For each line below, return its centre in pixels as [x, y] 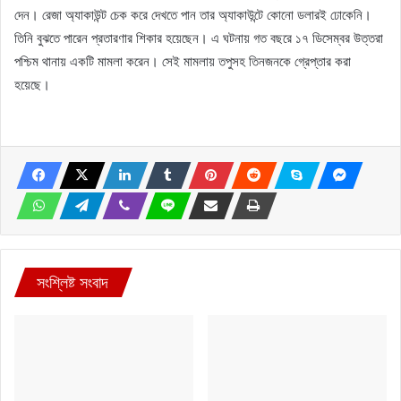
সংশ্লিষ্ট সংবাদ [73, 282]
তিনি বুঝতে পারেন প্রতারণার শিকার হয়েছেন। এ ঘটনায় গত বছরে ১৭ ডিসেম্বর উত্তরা [199, 38]
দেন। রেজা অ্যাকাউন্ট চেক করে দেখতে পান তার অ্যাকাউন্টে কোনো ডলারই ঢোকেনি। [193, 14]
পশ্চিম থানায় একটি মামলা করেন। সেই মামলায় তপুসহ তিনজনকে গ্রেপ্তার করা [183, 61]
